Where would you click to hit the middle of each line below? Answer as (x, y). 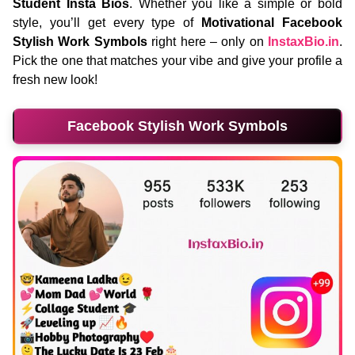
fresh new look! (55, 80)
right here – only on (207, 42)
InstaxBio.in (303, 42)
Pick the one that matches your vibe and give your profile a (177, 61)
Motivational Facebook (272, 23)
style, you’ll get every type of (107, 23)
